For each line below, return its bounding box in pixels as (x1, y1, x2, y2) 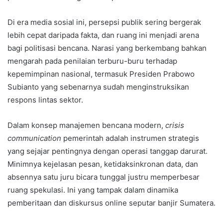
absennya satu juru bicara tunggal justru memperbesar (7, 172, 200, 182)
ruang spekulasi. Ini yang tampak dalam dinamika (7, 185, 178, 195)
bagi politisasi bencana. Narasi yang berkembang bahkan (7, 43, 207, 53)
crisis (165, 120, 184, 130)
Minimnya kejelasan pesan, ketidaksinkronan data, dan (7, 159, 198, 169)
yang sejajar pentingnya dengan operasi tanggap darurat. (7, 146, 208, 156)
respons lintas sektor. (7, 95, 83, 105)
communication (7, 133, 61, 143)
